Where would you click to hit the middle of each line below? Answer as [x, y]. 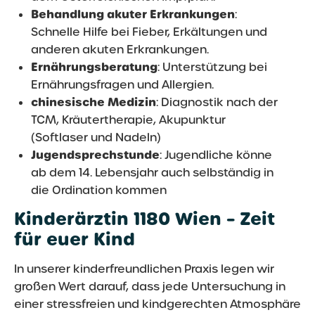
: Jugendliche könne [216, 155]
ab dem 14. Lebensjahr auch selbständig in [152, 172]
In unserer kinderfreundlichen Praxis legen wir [144, 269]
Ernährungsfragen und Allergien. [122, 84]
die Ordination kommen [99, 190]
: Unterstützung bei [212, 67]
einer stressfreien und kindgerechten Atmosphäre [157, 304]
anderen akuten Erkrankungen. [120, 49]
